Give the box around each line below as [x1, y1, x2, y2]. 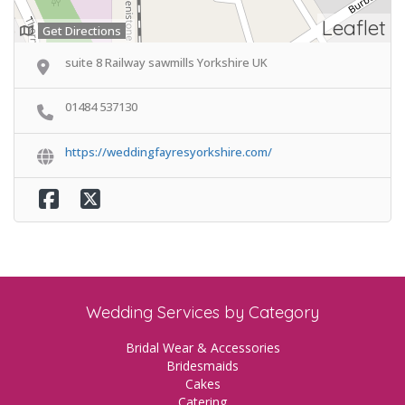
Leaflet [322, 14, 386, 41]
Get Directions [42, 23, 121, 39]
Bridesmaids [166, 357, 239, 375]
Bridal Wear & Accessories [125, 339, 280, 357]
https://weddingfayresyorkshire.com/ [65, 143, 272, 160]
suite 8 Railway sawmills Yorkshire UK [65, 54, 268, 71]
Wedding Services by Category [86, 302, 319, 324]
